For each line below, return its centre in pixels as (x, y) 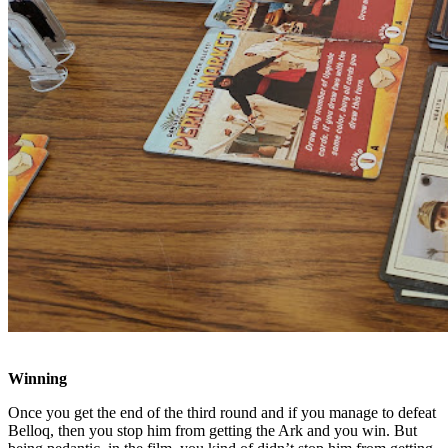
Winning (39, 378)
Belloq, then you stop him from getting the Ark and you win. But (212, 430)
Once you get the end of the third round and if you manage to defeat (222, 412)
